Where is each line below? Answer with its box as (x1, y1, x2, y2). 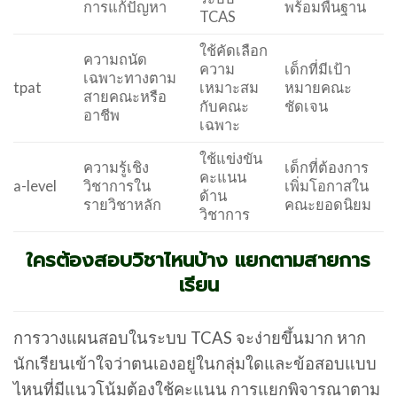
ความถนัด (83, 51, 148, 69)
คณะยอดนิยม (284, 196, 372, 214)
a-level (13, 177, 57, 196)
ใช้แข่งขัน (199, 150, 263, 168)
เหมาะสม (199, 79, 260, 97)
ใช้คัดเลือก (199, 42, 269, 60)
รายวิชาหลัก (83, 196, 162, 214)
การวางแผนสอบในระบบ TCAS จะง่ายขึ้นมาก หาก (13, 328, 366, 348)
